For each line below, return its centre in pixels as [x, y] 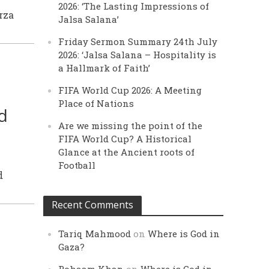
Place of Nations [96, 103]
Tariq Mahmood [95, 234]
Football [77, 165]
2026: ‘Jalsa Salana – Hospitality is [138, 55]
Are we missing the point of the [131, 125]
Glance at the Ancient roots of [127, 152]
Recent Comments [93, 205]
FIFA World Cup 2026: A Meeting [130, 90]
